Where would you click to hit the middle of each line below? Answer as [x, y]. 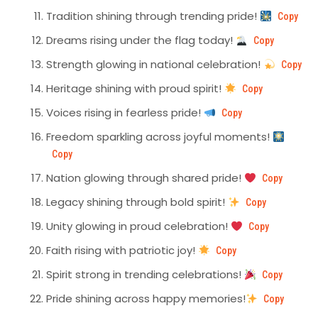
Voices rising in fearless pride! [125, 113]
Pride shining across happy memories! [146, 299]
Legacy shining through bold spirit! [137, 202]
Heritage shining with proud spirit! [135, 89]
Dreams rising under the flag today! [141, 40]
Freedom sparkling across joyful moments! [159, 137]
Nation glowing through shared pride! [145, 178]
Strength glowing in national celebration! [155, 65]
